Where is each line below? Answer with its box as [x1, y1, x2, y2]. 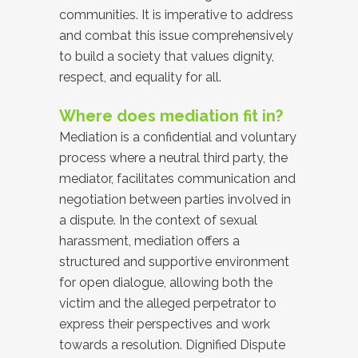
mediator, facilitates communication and [59, 171, 296, 186]
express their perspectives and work [59, 316, 270, 332]
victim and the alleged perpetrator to [59, 296, 276, 311]
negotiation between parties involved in [59, 192, 291, 207]
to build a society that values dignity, [59, 49, 274, 64]
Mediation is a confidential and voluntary [59, 129, 296, 145]
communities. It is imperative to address [59, 7, 293, 22]
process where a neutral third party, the [59, 150, 288, 165]
